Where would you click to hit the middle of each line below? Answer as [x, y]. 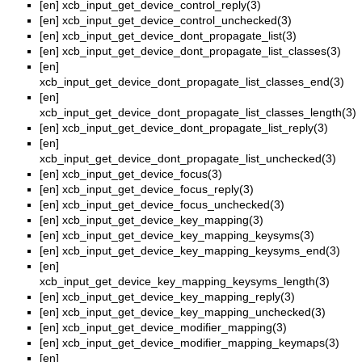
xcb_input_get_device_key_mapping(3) [163, 220]
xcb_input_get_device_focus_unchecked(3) [173, 205]
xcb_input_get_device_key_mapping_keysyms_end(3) [201, 251]
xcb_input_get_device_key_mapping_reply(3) [179, 297]
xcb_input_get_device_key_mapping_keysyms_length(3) [185, 282]
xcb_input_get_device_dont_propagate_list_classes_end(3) [192, 82]
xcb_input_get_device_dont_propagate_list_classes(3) [202, 51]
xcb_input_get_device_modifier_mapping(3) [175, 328]
